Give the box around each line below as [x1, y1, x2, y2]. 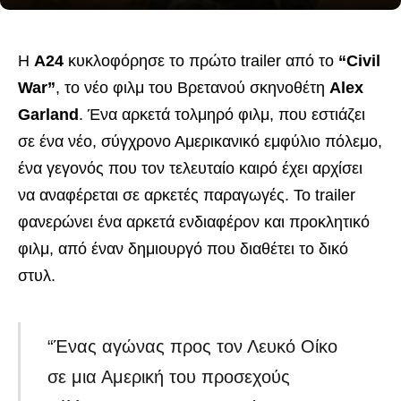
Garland [18, 106, 79, 124]
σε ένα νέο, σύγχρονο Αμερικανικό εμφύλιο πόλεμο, [18, 132, 382, 150]
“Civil [338, 52, 380, 70]
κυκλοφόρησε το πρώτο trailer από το [64, 52, 338, 70]
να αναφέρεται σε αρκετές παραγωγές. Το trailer [18, 186, 355, 204]
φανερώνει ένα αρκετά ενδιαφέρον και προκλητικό [18, 213, 370, 231]
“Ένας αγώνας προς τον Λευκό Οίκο [47, 337, 338, 357]
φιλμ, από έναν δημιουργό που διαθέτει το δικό [18, 240, 348, 258]
